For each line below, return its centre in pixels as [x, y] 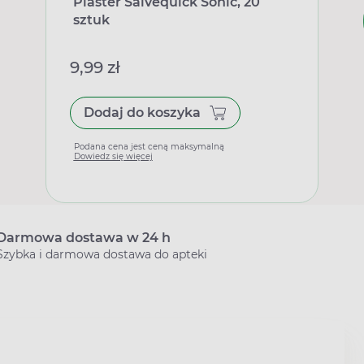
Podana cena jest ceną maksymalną [149, 147]
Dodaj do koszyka [142, 113]
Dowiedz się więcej [113, 156]
